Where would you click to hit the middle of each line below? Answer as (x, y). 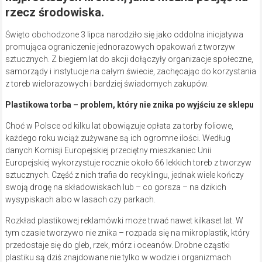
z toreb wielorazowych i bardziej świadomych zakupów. (107, 84)
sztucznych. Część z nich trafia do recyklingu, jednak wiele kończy (124, 175)
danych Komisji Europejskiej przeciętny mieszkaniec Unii (108, 151)
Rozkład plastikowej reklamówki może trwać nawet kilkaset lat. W (124, 221)
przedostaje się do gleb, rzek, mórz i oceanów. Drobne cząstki (117, 245)
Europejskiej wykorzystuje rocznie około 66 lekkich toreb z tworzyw (128, 163)
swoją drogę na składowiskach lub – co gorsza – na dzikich (116, 187)
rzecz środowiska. (54, 13)
